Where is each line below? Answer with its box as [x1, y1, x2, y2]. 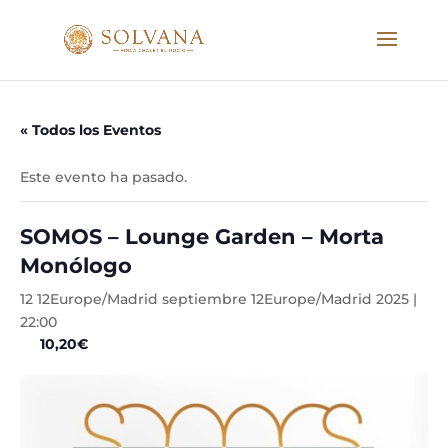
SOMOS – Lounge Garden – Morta [20, 224, 384, 249]
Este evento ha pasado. [20, 168, 187, 186]
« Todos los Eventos [20, 121, 161, 139]
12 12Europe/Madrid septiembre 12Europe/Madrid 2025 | [20, 290, 417, 308]
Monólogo [20, 253, 132, 278]
